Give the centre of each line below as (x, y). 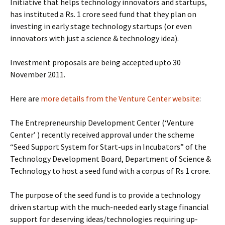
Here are (25, 98)
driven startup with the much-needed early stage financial (109, 207)
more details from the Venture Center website (120, 98)
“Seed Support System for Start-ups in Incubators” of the (108, 147)
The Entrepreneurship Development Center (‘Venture (102, 123)
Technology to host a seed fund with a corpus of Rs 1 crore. (110, 171)
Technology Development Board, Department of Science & (110, 159)
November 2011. (38, 74)
